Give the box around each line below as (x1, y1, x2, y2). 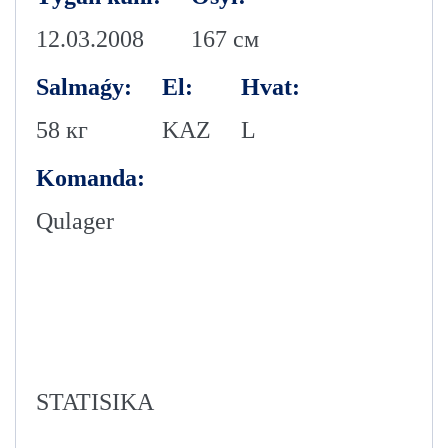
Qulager (36, 208, 114, 234)
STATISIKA (36, 389, 154, 415)
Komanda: (36, 165, 145, 191)
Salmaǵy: (36, 74, 132, 100)
